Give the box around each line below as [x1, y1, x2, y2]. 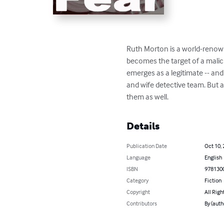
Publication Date [126, 142, 167, 150]
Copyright [126, 188, 150, 196]
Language [126, 153, 151, 161]
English [204, 153, 222, 161]
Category [126, 176, 149, 184]
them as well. [126, 91, 169, 102]
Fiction [204, 176, 221, 184]
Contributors [126, 199, 157, 207]
